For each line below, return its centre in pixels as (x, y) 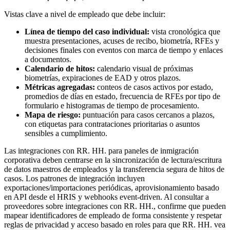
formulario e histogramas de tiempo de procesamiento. (112, 106)
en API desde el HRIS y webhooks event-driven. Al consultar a (107, 197)
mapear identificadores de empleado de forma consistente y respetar (113, 216)
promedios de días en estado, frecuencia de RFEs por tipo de (122, 97)
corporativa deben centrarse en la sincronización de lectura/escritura (113, 160)
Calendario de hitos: (60, 69)
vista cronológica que (185, 32)
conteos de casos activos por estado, (154, 87)
